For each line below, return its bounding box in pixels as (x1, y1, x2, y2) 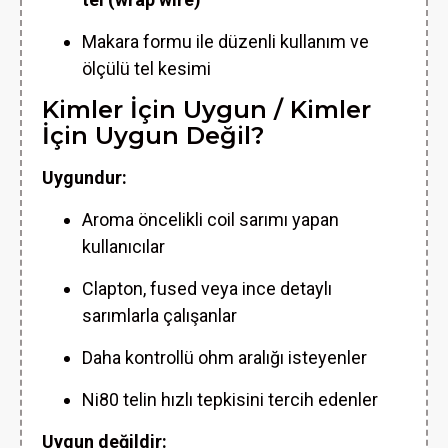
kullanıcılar (82, 236, 165, 257)
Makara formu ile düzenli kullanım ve (82, 31, 369, 52)
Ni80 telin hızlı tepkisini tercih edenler (82, 389, 378, 410)
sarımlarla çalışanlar (82, 305, 237, 326)
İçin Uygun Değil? (42, 121, 264, 150)
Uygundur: (42, 167, 127, 188)
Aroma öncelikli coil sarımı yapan (82, 209, 339, 230)
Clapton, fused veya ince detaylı (82, 278, 332, 299)
